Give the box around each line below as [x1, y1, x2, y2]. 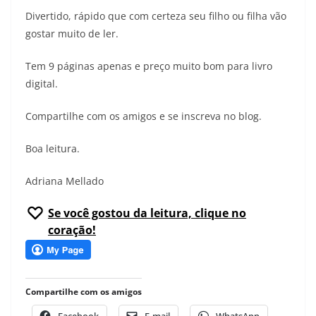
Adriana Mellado [25, 174, 104, 188]
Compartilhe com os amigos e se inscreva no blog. [25, 109, 262, 123]
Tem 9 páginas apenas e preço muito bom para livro [25, 59, 272, 73]
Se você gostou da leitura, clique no [48, 205, 246, 221]
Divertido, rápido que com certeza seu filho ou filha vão [25, 9, 286, 23]
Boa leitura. [25, 142, 80, 156]
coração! [48, 222, 96, 238]
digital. [25, 77, 58, 91]
